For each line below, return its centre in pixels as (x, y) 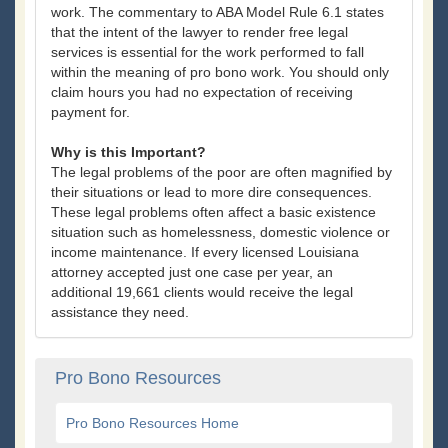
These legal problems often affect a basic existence (213, 212)
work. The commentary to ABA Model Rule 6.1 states (217, 12)
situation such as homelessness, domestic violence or (220, 232)
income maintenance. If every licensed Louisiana (205, 252)
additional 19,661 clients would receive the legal (202, 292)
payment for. (90, 112)
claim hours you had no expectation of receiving (202, 92)
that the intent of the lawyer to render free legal (199, 32)
